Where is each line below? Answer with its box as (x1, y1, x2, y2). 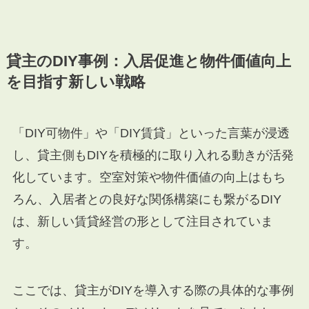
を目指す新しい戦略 (6, 74, 146, 91)
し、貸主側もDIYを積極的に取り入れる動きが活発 (12, 148, 294, 163)
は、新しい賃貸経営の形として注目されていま (12, 215, 273, 229)
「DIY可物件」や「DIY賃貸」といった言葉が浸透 (12, 126, 290, 141)
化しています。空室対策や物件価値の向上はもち (12, 170, 286, 185)
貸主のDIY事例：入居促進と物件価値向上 (6, 53, 291, 70)
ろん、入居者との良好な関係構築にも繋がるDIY (12, 192, 281, 207)
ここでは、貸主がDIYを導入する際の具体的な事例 (12, 283, 294, 297)
